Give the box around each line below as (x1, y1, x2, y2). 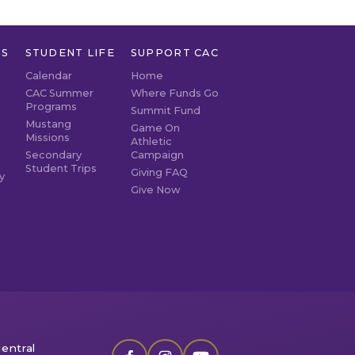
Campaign (130, 148, 184, 161)
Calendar (25, 69, 72, 82)
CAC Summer (25, 86, 94, 99)
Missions (25, 131, 70, 143)
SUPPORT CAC (130, 46, 219, 59)
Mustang (25, 117, 71, 130)
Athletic (130, 135, 172, 147)
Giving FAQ (130, 166, 188, 178)
